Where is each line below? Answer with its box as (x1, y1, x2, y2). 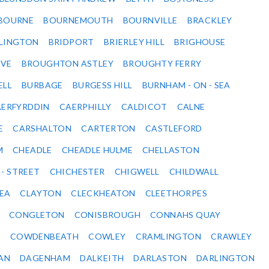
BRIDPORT (48, 37, 94, 47)
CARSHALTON (13, 123, 72, 134)
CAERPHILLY (59, 101, 112, 112)
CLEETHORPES (145, 188, 208, 199)
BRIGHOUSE (174, 37, 226, 47)
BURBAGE (22, 80, 63, 91)
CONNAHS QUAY (150, 210, 221, 220)
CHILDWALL (169, 166, 219, 177)
